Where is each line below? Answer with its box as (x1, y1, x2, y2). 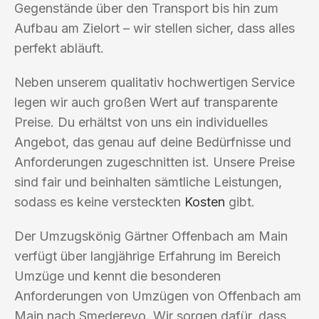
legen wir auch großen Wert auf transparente (14, 94, 278, 110)
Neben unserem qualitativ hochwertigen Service (14, 74, 295, 90)
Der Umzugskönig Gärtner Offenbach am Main (14, 228, 288, 244)
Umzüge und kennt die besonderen (14, 268, 221, 283)
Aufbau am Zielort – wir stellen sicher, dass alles (14, 20, 295, 36)
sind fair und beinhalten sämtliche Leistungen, (14, 174, 282, 189)
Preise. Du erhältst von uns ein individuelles (14, 114, 268, 130)
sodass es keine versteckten (14, 194, 184, 209)
